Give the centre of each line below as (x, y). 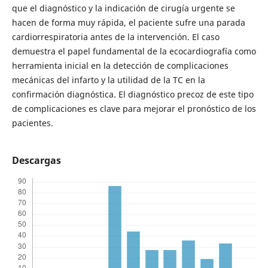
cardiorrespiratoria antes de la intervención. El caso (115, 37)
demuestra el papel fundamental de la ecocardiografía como (134, 51)
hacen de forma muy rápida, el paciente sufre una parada (128, 23)
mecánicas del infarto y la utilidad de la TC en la (108, 80)
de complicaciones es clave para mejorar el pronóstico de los (134, 109)
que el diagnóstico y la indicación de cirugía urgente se (123, 8)
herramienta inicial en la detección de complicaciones (120, 66)
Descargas (36, 161)
